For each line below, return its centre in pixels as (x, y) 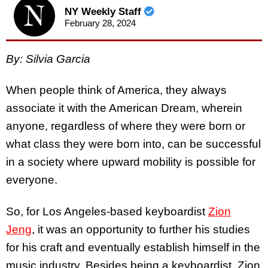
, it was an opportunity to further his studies (141, 230)
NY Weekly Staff (104, 12)
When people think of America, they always (116, 90)
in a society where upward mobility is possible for (131, 162)
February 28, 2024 (100, 23)
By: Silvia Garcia (48, 59)
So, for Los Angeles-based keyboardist (107, 212)
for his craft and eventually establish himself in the (133, 248)
